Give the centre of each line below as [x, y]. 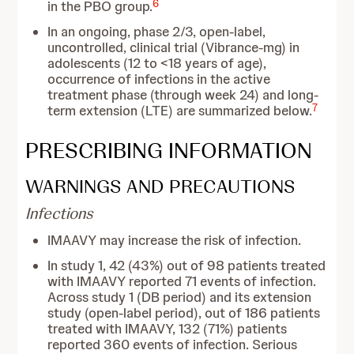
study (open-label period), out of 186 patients [184, 313]
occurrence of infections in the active [159, 79]
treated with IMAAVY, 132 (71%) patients [168, 329]
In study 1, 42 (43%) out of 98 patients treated [187, 265]
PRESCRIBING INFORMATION [169, 150]
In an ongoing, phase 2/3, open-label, [157, 32]
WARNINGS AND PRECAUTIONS [161, 186]
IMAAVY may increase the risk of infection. [175, 240]
